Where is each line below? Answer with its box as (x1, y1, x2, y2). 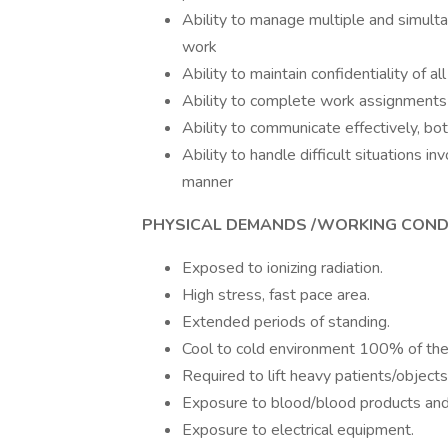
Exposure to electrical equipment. (182, 419, 414, 441)
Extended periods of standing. (182, 311, 390, 333)
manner (182, 171, 233, 193)
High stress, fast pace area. (182, 284, 370, 306)
